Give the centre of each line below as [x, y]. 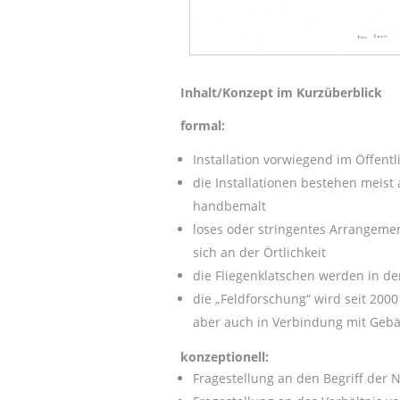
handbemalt [229, 206]
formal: [202, 126]
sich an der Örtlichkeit [259, 253]
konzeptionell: [224, 357]
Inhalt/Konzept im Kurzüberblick [281, 93]
